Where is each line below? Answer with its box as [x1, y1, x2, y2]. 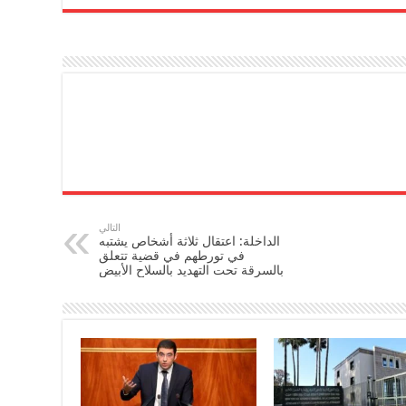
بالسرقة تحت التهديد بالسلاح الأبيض [99, 262, 284, 277]
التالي [99, 221, 121, 234]
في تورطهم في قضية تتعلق [99, 247, 245, 263]
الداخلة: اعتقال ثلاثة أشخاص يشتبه [99, 233, 280, 248]
